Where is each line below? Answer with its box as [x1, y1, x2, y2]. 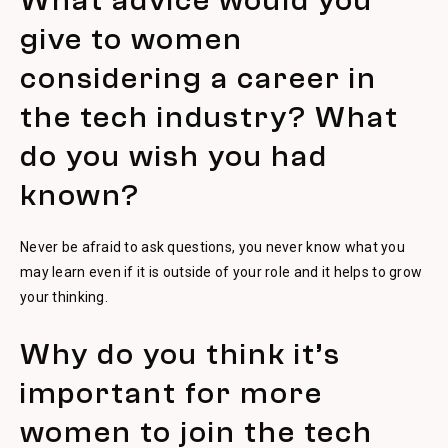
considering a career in [20, 61, 377, 96]
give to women [20, 22, 243, 57]
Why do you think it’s [20, 337, 341, 372]
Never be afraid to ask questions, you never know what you [20, 239, 405, 255]
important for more [20, 376, 323, 411]
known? [20, 178, 140, 213]
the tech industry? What [20, 100, 399, 135]
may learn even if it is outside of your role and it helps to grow [20, 264, 423, 280]
